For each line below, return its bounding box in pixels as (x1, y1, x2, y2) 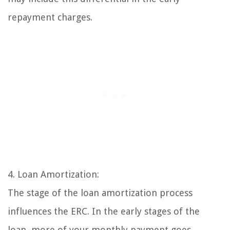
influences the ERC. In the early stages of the (8, 205, 200, 217)
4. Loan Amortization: (8, 168, 99, 180)
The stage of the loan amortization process (8, 187, 193, 198)
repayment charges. (8, 11, 92, 23)
